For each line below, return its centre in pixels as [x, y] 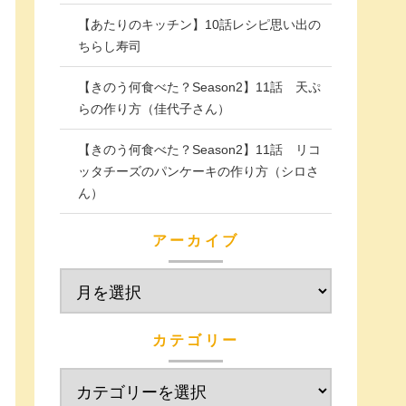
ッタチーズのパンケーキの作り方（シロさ [198, 172]
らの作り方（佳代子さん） [154, 109]
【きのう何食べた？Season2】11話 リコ [199, 150]
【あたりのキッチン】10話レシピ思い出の [199, 25]
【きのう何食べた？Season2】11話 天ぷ [199, 87]
